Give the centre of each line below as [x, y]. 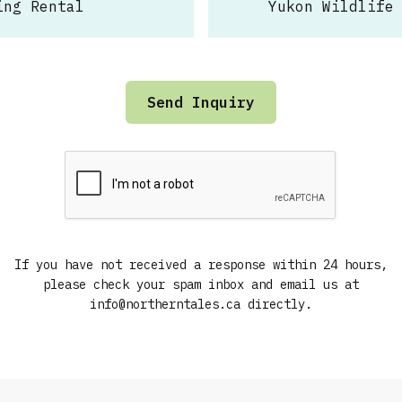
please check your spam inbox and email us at [201, 284]
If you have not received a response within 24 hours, [201, 265]
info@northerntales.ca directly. [201, 304]
